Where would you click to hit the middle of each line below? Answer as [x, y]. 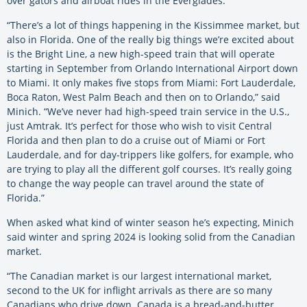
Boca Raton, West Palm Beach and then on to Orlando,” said [144, 97]
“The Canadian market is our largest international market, [139, 275]
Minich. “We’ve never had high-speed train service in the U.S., [148, 111]
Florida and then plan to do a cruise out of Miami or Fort [136, 140]
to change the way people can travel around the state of [135, 183]
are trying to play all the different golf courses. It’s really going [149, 169]
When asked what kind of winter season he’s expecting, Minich [150, 222]
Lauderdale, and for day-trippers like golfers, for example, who [150, 154]
